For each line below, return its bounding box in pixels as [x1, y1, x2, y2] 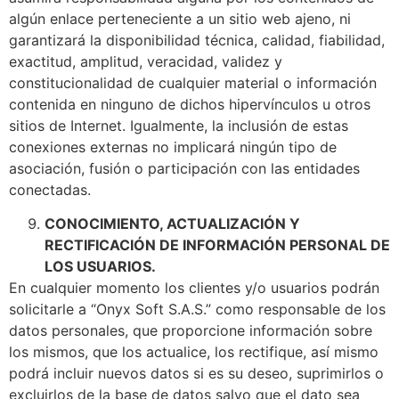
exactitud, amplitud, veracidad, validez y [9, 52, 282, 70]
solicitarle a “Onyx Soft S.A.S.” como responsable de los [9, 300, 386, 318]
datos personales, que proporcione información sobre [9, 322, 372, 339]
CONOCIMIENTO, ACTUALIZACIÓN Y [45, 215, 300, 232]
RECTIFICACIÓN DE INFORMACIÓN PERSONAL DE [45, 236, 390, 254]
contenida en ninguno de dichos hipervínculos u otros [9, 94, 370, 113]
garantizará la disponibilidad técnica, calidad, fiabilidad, [9, 30, 385, 49]
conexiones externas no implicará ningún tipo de [9, 137, 337, 156]
